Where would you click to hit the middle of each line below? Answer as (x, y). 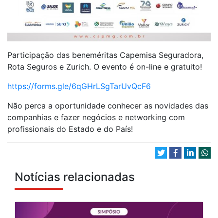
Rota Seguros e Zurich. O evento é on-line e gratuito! (105, 66)
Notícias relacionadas (75, 177)
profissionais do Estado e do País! (70, 129)
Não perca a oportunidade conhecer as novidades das (108, 105)
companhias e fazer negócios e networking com (96, 117)
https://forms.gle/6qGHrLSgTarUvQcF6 (79, 86)
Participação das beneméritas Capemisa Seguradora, (105, 55)
